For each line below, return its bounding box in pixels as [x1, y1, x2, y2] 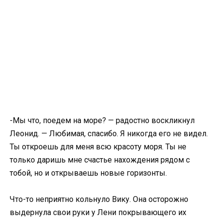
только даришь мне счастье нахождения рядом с [10, 155, 190, 164]
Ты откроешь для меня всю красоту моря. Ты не [10, 142, 186, 151]
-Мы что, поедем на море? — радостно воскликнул [10, 115, 195, 125]
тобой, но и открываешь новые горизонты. [10, 168, 167, 178]
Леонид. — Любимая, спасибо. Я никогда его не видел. [10, 128, 208, 138]
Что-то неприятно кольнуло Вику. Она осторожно [10, 194, 188, 204]
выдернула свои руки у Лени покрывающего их [10, 207, 186, 217]
